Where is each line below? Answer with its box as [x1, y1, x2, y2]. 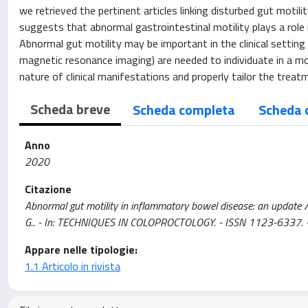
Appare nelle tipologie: [25, 241, 137, 258]
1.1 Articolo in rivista [25, 258, 120, 274]
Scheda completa [133, 99, 235, 120]
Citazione [25, 181, 71, 197]
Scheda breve [30, 98, 110, 120]
